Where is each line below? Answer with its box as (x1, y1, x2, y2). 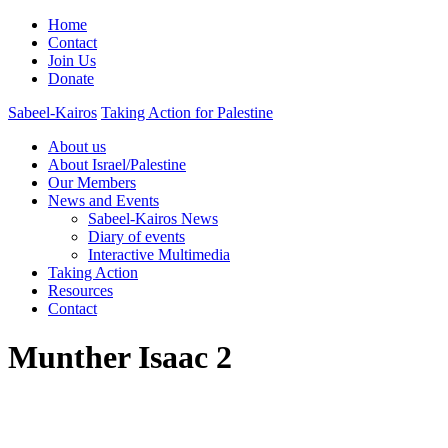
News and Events (48, 192, 159, 209)
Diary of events (88, 228, 185, 245)
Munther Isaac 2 (8, 339, 232, 376)
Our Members (48, 174, 136, 191)
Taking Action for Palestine (101, 104, 273, 121)
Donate (48, 70, 94, 87)
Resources (48, 282, 113, 299)
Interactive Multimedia (88, 246, 230, 263)
